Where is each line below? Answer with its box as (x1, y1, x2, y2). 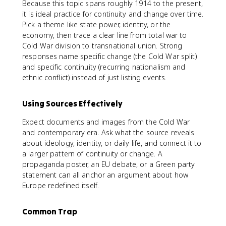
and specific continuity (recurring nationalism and (22, 62, 186, 72)
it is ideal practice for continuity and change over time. (22, 9, 204, 19)
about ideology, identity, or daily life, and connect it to (22, 138, 202, 148)
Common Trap (22, 206, 77, 216)
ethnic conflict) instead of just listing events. (22, 73, 167, 82)
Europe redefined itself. (22, 181, 99, 190)
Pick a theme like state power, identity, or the (22, 20, 171, 29)
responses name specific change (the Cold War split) (22, 51, 197, 61)
